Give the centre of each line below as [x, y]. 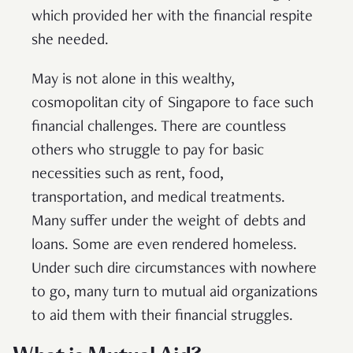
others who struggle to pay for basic [148, 151]
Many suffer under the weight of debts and [169, 222]
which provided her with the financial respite [172, 17]
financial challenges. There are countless [159, 127]
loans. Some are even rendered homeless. [164, 245]
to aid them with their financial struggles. [164, 316]
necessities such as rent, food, [128, 175]
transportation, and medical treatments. [158, 198]
